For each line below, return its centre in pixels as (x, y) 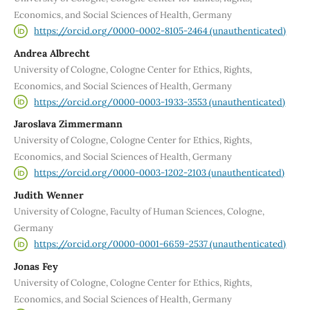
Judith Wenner (48, 195)
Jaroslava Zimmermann (68, 124)
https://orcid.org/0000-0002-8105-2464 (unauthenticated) (160, 30)
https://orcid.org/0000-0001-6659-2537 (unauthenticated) (160, 244)
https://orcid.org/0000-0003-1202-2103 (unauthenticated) (159, 173)
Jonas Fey (36, 266)
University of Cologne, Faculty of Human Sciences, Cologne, (139, 212)
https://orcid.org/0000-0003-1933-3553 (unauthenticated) (160, 102)
